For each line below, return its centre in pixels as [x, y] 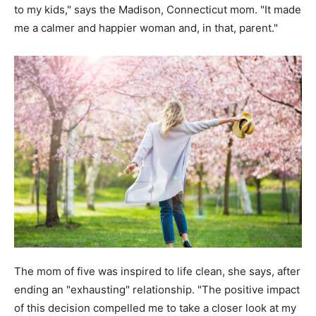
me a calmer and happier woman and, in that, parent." [146, 28]
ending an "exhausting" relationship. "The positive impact [157, 289]
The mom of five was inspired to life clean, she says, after [157, 271]
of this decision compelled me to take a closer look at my [155, 308]
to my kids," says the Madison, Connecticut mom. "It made [158, 9]
